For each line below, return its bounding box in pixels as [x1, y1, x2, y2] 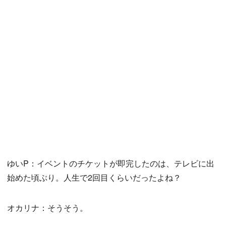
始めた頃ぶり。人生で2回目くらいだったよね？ [7, 172, 181, 184]
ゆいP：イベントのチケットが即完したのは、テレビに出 [7, 157, 214, 169]
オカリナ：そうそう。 [7, 202, 88, 214]
